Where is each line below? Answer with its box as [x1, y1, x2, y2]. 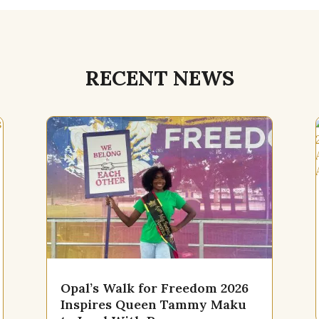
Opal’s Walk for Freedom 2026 [60, 279, 249, 296]
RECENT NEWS [85, 64, 234, 91]
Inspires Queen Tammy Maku [60, 296, 246, 313]
